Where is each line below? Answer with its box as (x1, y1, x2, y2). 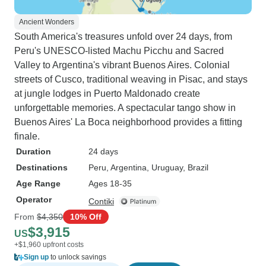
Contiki (88, 197, 114, 206)
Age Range (16, 179, 61, 188)
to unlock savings (49, 253, 106, 261)
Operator (16, 195, 52, 204)
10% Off (70, 211, 102, 221)
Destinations (16, 163, 68, 172)
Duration (16, 147, 51, 156)
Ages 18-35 (88, 179, 132, 188)
